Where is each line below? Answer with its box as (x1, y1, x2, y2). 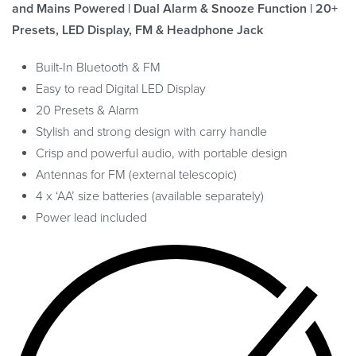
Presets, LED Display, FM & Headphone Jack (12, 21, 263, 38)
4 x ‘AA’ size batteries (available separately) (36, 188, 264, 204)
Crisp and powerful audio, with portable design (36, 145, 288, 161)
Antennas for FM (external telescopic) (36, 166, 237, 183)
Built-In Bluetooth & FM (36, 59, 161, 75)
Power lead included (36, 209, 147, 226)
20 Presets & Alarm (36, 102, 139, 118)
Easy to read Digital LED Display (36, 80, 206, 97)
